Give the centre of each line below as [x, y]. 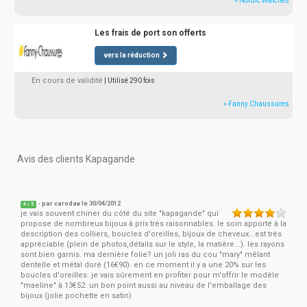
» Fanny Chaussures [256, 104]
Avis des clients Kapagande [76, 159]
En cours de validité [67, 81]
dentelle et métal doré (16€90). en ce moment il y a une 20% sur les [143, 265]
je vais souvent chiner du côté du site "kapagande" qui [120, 213]
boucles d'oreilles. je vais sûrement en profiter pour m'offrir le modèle [150, 275]
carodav [67, 204]
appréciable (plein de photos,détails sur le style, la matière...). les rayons [152, 244]
